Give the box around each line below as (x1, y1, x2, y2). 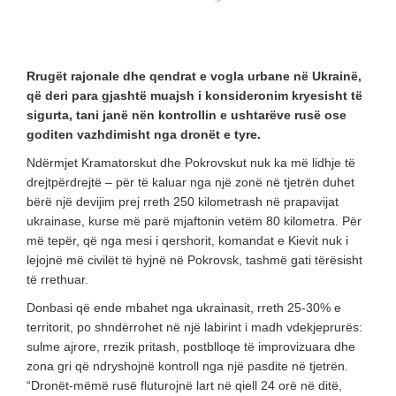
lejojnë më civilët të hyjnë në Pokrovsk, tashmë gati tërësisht (27, 253, 362, 268)
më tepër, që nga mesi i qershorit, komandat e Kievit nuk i (27, 233, 348, 248)
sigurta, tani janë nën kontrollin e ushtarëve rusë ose (27, 108, 346, 123)
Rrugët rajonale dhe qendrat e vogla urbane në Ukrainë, (27, 69, 362, 84)
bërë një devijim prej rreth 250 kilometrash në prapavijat (27, 194, 339, 209)
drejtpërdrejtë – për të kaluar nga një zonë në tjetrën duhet (27, 175, 354, 190)
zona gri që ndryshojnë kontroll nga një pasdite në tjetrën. (27, 359, 348, 374)
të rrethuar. (27, 272, 88, 287)
